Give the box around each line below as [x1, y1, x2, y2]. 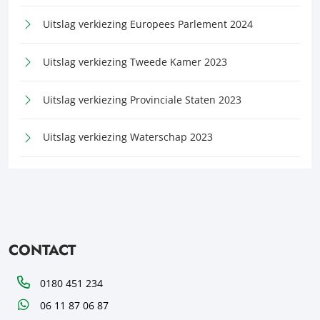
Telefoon [8, 276, 49, 290]
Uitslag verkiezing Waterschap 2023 [43, 130, 213, 144]
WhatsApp [8, 297, 57, 311]
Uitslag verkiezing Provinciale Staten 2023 [43, 92, 241, 106]
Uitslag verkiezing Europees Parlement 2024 [43, 16, 253, 31]
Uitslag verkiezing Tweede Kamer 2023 [43, 54, 227, 69]
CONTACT [9, 239, 76, 261]
